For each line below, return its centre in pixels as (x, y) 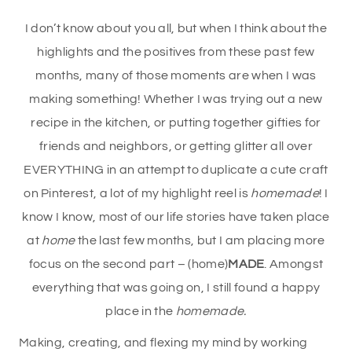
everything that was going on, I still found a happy (176, 288)
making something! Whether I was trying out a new (176, 99)
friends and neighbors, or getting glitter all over (176, 147)
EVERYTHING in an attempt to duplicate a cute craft (176, 170)
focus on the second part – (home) (128, 264)
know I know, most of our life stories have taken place (176, 217)
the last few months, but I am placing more (200, 241)
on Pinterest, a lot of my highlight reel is (137, 194)
